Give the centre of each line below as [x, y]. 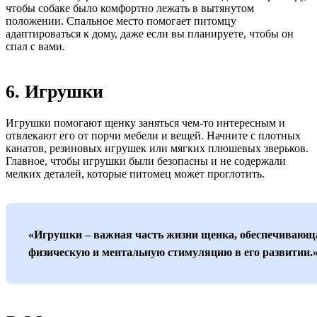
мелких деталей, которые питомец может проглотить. [135, 174]
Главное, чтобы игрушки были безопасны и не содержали [146, 161]
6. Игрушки [54, 92]
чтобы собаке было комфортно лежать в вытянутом [130, 8]
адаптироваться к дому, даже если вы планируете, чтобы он [150, 34]
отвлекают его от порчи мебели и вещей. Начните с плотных [153, 136]
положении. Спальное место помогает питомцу [121, 21]
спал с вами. [35, 46]
